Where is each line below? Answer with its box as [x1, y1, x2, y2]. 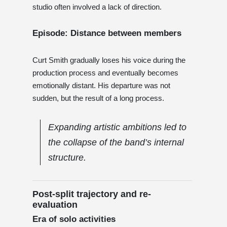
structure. [48, 152, 86, 163]
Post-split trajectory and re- [32, 188, 151, 199]
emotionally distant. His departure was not [32, 81, 170, 90]
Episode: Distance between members [32, 28, 181, 38]
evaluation [32, 199, 78, 210]
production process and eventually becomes [32, 68, 178, 77]
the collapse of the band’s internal [48, 137, 184, 147]
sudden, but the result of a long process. [32, 93, 164, 102]
